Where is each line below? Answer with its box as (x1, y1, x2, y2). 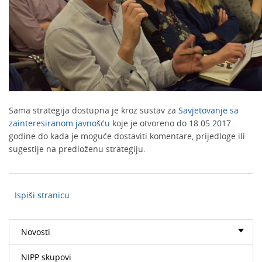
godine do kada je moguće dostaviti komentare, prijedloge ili (9, 130, 245, 142)
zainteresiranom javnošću (9, 118, 110, 129)
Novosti (21, 226, 50, 237)
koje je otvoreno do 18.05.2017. (110, 118, 233, 129)
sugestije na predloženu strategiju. (9, 143, 146, 154)
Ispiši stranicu (15, 189, 70, 201)
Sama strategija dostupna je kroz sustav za (9, 105, 178, 116)
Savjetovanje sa (178, 105, 239, 116)
